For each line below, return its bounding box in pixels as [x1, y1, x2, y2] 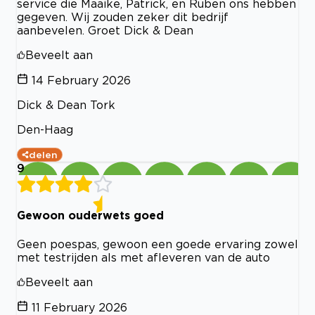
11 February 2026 [32, 300, 127, 314]
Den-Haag [17, 123, 73, 136]
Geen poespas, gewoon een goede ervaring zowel [17, 237, 298, 250]
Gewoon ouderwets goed [17, 209, 164, 222]
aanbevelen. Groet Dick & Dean [17, 24, 193, 37]
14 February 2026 [32, 74, 131, 87]
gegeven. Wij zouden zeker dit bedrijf [17, 11, 229, 24]
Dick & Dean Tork [17, 98, 115, 112]
